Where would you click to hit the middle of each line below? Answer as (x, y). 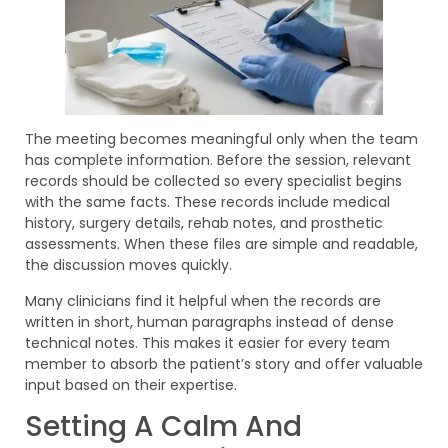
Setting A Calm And (163, 426)
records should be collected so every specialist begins (213, 181)
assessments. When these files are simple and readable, (221, 244)
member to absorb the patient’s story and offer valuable (224, 363)
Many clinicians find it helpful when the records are (203, 300)
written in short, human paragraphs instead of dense (209, 321)
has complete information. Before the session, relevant (218, 160)
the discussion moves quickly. (128, 265)
